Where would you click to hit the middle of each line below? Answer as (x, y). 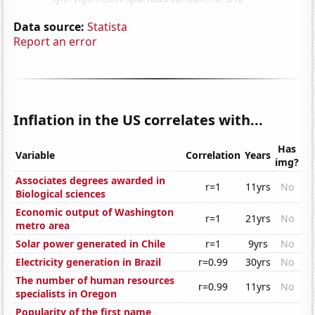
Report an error (56, 41)
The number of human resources (95, 281)
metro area (43, 226)
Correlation (213, 155)
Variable (36, 155)
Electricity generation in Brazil (89, 262)
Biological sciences (61, 194)
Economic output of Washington (95, 212)
